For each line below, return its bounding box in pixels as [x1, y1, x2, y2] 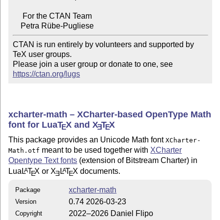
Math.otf [8, 147, 40, 155]
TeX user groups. [12, 50, 72, 59]
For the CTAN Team [12, 12, 23, 21]
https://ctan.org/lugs [12, 70, 80, 79]
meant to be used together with [40, 146, 151, 155]
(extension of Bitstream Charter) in [77, 156, 198, 165]
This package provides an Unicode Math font [8, 136, 166, 144]
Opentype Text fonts [8, 156, 78, 165]
